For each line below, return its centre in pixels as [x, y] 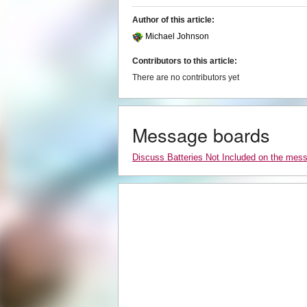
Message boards [201, 135]
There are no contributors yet [186, 78]
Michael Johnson [177, 37]
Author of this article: [173, 20]
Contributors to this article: [185, 61]
